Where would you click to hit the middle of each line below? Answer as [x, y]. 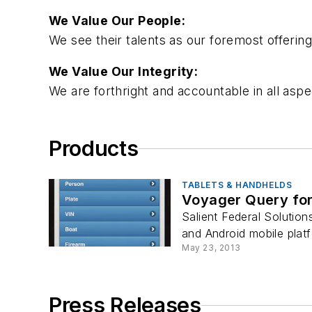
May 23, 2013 [211, 248]
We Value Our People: [119, 20]
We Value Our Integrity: [125, 72]
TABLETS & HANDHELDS [237, 185]
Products [94, 149]
